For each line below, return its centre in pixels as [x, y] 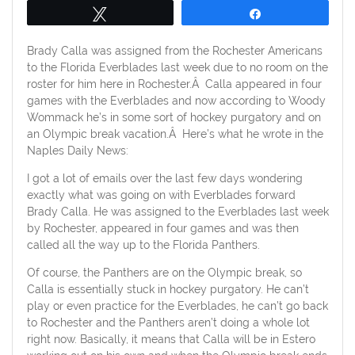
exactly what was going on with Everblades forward [161, 195]
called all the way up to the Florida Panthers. [143, 245]
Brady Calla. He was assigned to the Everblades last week [177, 212]
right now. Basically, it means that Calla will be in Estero [171, 340]
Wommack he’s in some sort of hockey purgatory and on [174, 118]
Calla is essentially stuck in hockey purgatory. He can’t [168, 290]
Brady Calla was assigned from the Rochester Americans [174, 51]
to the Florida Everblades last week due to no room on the [177, 68]
